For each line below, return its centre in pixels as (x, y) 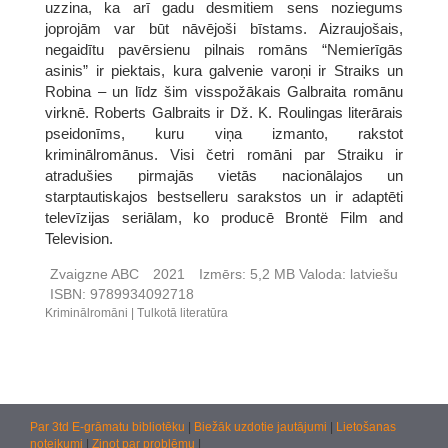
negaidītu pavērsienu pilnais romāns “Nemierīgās (224, 49)
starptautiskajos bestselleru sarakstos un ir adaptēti (224, 196)
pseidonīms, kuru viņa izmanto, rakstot (224, 133)
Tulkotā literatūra (182, 312)
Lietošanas (366, 427)
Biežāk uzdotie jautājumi (262, 427)
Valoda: (322, 273)
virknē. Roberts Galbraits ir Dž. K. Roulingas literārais (224, 112)
